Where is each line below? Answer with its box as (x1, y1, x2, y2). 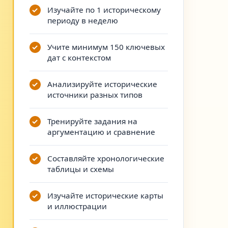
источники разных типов (47, 90, 142, 100)
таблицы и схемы (47, 164, 114, 174)
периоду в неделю (47, 15, 118, 25)
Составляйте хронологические (47, 153, 164, 163)
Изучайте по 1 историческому (47, 5, 161, 15)
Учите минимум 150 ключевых (47, 42, 165, 52)
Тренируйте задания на (47, 116, 137, 126)
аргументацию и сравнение (47, 127, 155, 137)
